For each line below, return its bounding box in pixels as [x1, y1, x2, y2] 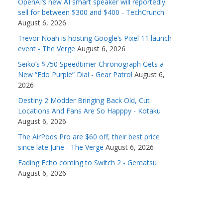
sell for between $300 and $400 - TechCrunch [18, 7, 164, 17]
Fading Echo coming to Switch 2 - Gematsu [18, 158, 157, 168]
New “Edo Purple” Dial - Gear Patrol [18, 70, 132, 80]
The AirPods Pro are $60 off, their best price [18, 132, 160, 142]
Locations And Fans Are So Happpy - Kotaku [18, 106, 161, 116]
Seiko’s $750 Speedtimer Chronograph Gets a [18, 59, 164, 69]
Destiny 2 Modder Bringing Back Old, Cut [18, 96, 150, 106]
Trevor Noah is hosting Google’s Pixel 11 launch [18, 33, 172, 43]
